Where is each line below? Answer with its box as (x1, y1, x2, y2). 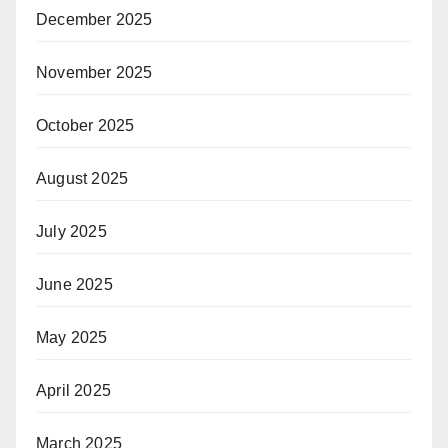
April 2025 (36, 381, 111, 399)
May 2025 (36, 328, 108, 346)
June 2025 (36, 275, 113, 293)
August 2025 (36, 169, 129, 187)
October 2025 (36, 116, 135, 134)
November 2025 (36, 63, 153, 81)
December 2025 (36, 10, 153, 28)
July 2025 (36, 222, 107, 240)
